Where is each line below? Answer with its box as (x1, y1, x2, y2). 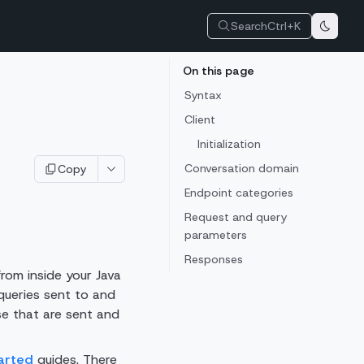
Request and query (184, 210, 287, 224)
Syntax (184, 88, 222, 102)
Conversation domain (184, 161, 299, 175)
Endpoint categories (184, 185, 293, 200)
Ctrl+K (267, 19, 301, 33)
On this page (183, 63, 254, 78)
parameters (184, 227, 247, 242)
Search (231, 19, 267, 33)
